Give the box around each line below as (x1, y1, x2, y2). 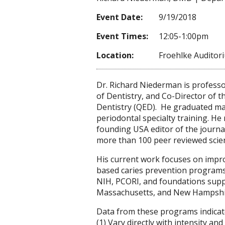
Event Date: (96, 12, 143, 23)
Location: (96, 50, 134, 61)
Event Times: (96, 31, 148, 42)
